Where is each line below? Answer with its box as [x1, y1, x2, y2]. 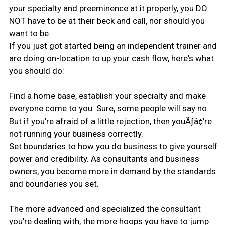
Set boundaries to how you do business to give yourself [9, 141, 218, 151]
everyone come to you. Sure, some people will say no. [9, 103, 209, 114]
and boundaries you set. [9, 178, 99, 189]
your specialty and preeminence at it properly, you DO [9, 3, 207, 13]
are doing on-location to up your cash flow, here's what [9, 53, 214, 63]
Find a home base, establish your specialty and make [9, 90, 206, 101]
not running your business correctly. [9, 128, 143, 139]
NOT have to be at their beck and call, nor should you [9, 15, 205, 26]
